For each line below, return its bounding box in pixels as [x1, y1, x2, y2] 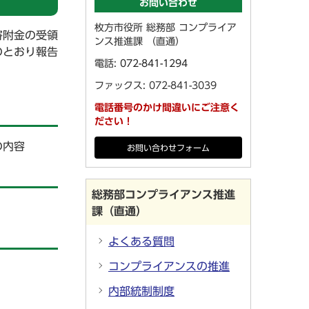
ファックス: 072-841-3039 [94, 81, 217, 90]
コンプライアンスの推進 [108, 261, 230, 272]
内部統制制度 [108, 286, 175, 297]
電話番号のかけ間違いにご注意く [94, 103, 239, 112]
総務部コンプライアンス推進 [92, 189, 235, 200]
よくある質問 [108, 236, 175, 247]
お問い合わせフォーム [127, 144, 210, 152]
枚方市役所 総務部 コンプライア [94, 23, 237, 32]
